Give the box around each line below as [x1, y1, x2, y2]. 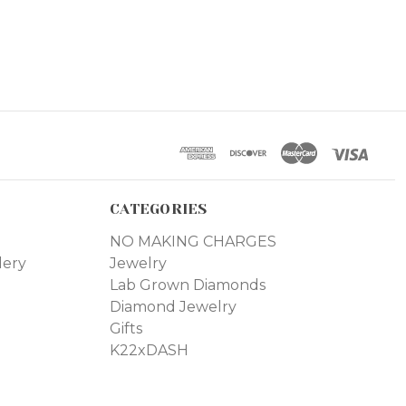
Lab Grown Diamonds [110, 276, 266, 295]
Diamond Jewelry [110, 298, 237, 316]
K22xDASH [110, 342, 189, 360]
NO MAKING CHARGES [110, 233, 277, 251]
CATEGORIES [110, 200, 208, 218]
